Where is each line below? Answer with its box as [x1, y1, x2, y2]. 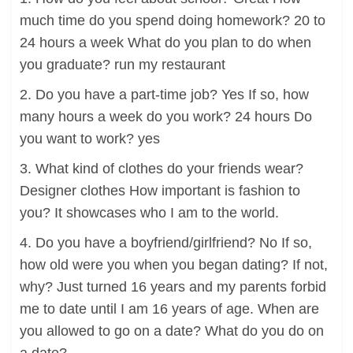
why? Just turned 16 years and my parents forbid [20, 279, 326, 295]
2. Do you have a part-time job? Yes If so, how [20, 87, 309, 102]
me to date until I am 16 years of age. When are [20, 301, 319, 317]
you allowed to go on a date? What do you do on [20, 323, 324, 339]
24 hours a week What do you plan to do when [20, 35, 311, 50]
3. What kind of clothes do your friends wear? [20, 161, 303, 176]
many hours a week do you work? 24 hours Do [20, 109, 312, 124]
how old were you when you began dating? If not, [20, 257, 328, 273]
